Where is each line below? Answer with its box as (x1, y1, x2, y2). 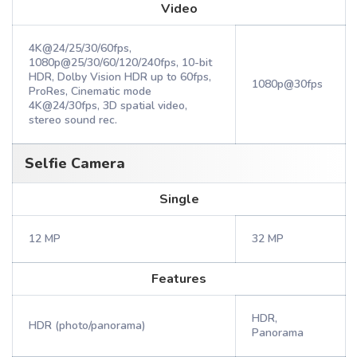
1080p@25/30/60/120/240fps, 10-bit (29, 55, 212, 70)
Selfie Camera (25, 154, 125, 173)
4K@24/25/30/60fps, (29, 41, 131, 56)
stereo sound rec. (29, 112, 117, 127)
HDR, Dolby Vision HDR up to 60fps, (29, 69, 211, 84)
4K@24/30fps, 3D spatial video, (29, 98, 187, 113)
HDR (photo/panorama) (29, 318, 146, 333)
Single (159, 190, 199, 208)
